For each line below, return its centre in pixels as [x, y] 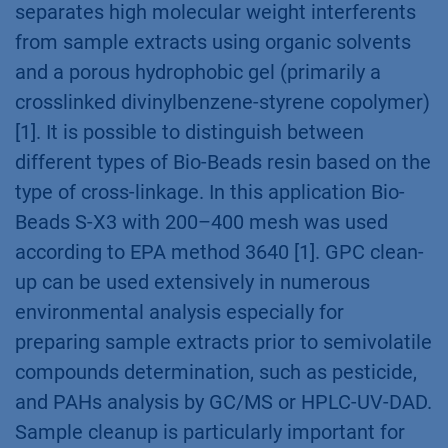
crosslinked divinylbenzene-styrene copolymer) [222, 102]
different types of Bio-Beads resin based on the [223, 162]
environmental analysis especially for [179, 312]
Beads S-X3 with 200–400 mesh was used [201, 222]
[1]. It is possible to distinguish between [189, 132]
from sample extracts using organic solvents [213, 42]
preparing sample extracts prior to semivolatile [223, 342]
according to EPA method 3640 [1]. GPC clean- [219, 252]
